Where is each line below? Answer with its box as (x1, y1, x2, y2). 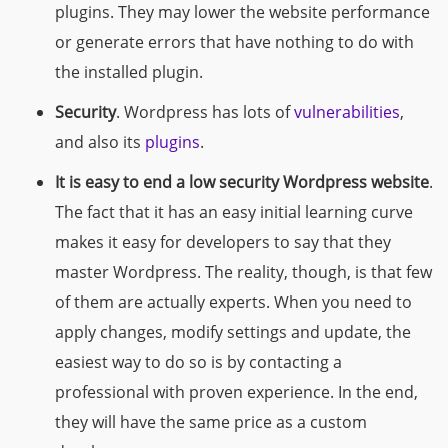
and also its (55, 130, 145, 153)
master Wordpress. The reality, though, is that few (55, 260, 432, 283)
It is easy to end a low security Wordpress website (55, 170, 429, 193)
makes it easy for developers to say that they (55, 230, 391, 253)
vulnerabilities (294, 100, 400, 123)
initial (260, 200, 301, 223)
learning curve (301, 200, 413, 223)
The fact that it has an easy (55, 200, 260, 223)
